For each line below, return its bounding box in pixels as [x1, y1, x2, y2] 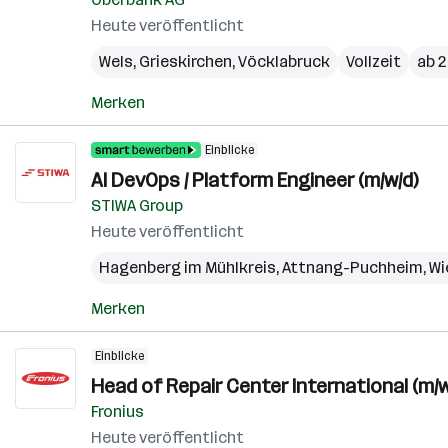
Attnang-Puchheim [282, 258, 423, 277]
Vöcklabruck [238, 52, 330, 71]
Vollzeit [346, 52, 401, 71]
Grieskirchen [139, 52, 232, 71]
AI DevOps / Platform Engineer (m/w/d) [91, 168, 418, 192]
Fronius [91, 402, 144, 421]
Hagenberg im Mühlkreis [99, 258, 276, 277]
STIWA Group [91, 196, 183, 215]
